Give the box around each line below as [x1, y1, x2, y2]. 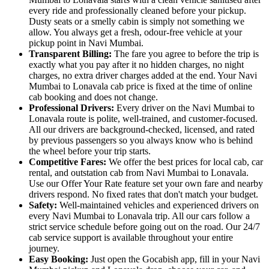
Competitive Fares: [29, 156, 109, 167]
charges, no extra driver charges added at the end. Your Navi [29, 70, 257, 80]
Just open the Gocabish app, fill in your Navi [91, 253, 260, 264]
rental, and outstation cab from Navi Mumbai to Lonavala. [29, 167, 249, 178]
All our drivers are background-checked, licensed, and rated [29, 124, 255, 134]
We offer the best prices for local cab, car [109, 156, 263, 167]
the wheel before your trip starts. [29, 145, 151, 156]
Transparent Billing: [29, 48, 114, 59]
